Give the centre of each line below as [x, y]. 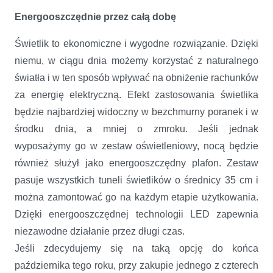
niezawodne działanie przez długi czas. [102, 231]
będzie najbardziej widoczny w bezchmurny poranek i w [136, 112]
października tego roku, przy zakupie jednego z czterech [136, 265]
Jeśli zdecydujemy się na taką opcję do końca [136, 248]
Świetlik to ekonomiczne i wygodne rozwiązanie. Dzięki [136, 43]
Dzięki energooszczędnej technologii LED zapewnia [136, 214]
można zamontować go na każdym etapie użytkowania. [136, 197]
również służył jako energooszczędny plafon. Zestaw [136, 163]
